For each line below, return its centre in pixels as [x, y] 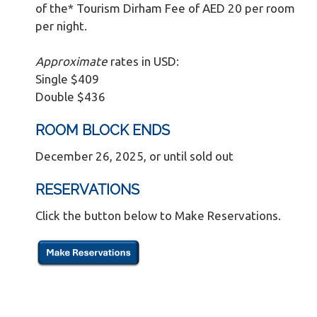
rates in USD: [145, 61]
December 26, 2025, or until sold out [134, 156]
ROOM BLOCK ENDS [103, 130]
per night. [61, 26]
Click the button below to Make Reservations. [158, 215]
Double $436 [70, 97]
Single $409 [67, 79]
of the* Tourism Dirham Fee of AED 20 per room [165, 8]
